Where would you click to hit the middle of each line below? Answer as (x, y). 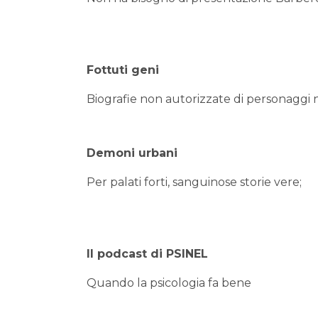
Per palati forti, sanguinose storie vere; (194, 182)
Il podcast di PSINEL (147, 254)
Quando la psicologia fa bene (169, 283)
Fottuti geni (123, 70)
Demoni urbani (132, 153)
